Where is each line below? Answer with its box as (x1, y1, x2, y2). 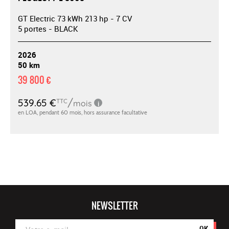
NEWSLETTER (91, 198, 138, 213)
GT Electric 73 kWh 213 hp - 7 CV (18, 13, 132, 24)
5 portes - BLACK (18, 23, 78, 34)
